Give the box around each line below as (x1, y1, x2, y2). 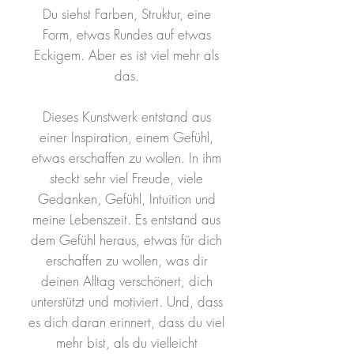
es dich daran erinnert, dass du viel (28, 313, 224, 331)
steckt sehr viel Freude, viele (50, 169, 203, 187)
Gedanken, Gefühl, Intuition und (37, 190, 216, 208)
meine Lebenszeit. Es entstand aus (32, 210, 220, 228)
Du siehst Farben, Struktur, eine (42, 5, 211, 23)
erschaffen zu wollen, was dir (45, 251, 208, 269)
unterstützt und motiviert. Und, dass (30, 292, 223, 311)
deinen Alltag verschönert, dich (40, 272, 213, 290)
